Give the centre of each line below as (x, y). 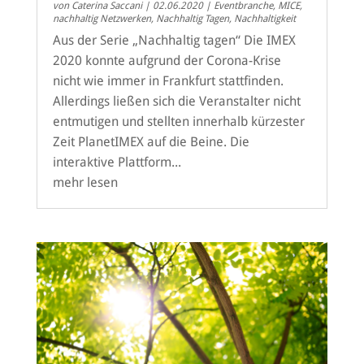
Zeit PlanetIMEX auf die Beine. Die (151, 142)
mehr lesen (85, 183)
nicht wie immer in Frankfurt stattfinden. (168, 81)
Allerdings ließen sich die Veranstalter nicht (176, 102)
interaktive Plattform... (117, 162)
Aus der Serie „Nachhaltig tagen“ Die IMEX (174, 41)
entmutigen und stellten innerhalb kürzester (178, 122)
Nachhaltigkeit (264, 19)
